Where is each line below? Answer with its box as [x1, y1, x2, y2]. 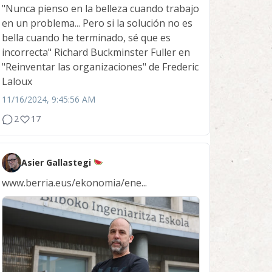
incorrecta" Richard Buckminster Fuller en [2, 46, 190, 59]
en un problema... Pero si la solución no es [2, 16, 192, 30]
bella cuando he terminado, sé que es [2, 31, 171, 45]
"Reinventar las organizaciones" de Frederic [2, 60, 199, 74]
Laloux [2, 75, 32, 89]
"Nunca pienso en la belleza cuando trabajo [2, 2, 199, 16]
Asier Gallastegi [21, 157, 93, 169]
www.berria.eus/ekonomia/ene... [2, 176, 147, 190]
